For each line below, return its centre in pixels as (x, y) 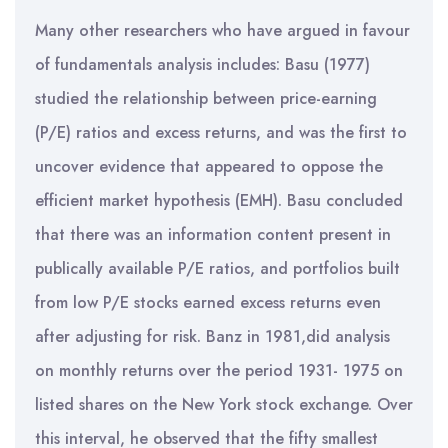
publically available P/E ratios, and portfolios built (217, 268)
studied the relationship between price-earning (206, 98)
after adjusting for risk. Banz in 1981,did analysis (212, 336)
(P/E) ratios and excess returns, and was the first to (221, 132)
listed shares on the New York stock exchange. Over (224, 404)
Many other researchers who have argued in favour (222, 30)
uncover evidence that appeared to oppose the (209, 166)
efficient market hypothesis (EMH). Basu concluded (219, 200)
